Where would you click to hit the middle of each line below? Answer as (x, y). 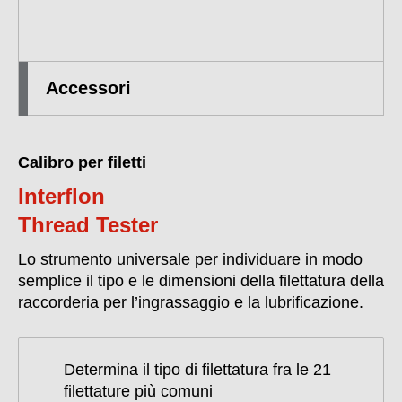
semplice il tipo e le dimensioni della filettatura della (201, 281)
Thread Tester (88, 225)
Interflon (61, 196)
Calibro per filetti (82, 162)
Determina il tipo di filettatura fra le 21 (197, 370)
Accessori (88, 88)
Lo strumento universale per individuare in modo (190, 259)
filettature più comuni (138, 391)
